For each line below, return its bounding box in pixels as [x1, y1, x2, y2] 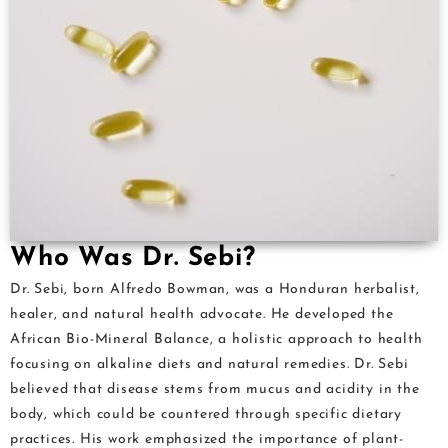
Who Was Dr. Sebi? [10, 245, 256, 273]
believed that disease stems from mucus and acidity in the [10, 382, 420, 398]
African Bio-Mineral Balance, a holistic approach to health [10, 332, 423, 348]
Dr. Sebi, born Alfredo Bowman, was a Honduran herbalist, [10, 282, 420, 298]
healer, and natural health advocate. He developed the [10, 307, 394, 323]
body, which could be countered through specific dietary [10, 407, 402, 423]
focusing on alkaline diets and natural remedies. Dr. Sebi [10, 357, 409, 373]
